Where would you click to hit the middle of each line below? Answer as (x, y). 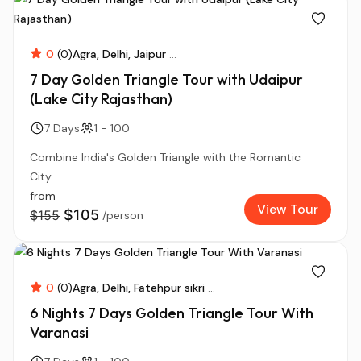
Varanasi (59, 332)
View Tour (288, 209)
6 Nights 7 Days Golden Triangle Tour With (172, 313)
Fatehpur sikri (169, 288)
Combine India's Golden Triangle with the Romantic (165, 157)
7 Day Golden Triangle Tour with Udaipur (166, 79)
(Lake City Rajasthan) (101, 99)
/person (123, 215)
